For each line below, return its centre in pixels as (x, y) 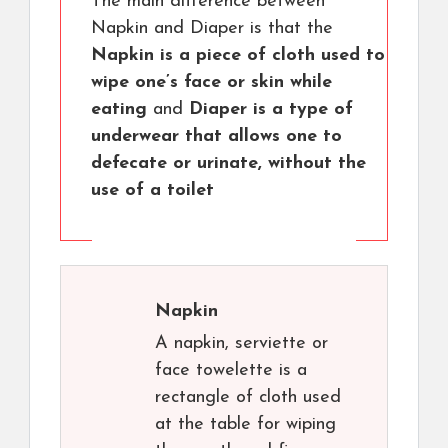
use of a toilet (152, 191)
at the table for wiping (245, 425)
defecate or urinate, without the (228, 164)
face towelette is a (231, 371)
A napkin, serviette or (241, 344)
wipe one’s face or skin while (211, 83)
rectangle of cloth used (248, 398)
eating (119, 110)
